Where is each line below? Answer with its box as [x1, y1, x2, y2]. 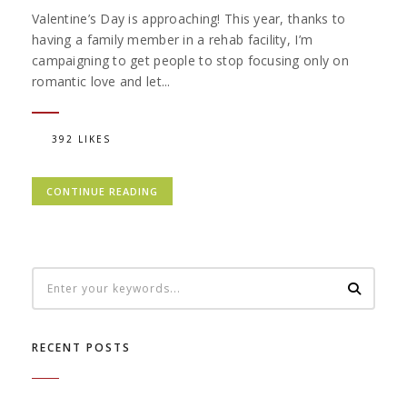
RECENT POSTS [32, 340, 131, 356]
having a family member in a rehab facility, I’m [32, 30, 313, 48]
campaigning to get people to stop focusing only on [32, 51, 349, 69]
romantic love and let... [32, 72, 171, 90]
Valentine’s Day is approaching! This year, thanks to [32, 9, 346, 27]
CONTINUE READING [46, 184, 158, 198]
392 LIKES [52, 132, 111, 145]
